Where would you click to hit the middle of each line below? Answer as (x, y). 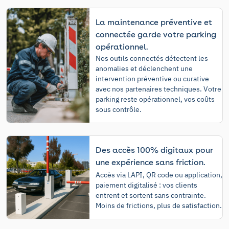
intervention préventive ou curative (152, 79)
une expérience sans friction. (150, 163)
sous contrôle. (118, 110)
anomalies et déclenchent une (144, 69)
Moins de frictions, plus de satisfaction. (158, 205)
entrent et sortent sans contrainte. (151, 195)
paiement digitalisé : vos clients (146, 185)
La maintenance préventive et (154, 22)
